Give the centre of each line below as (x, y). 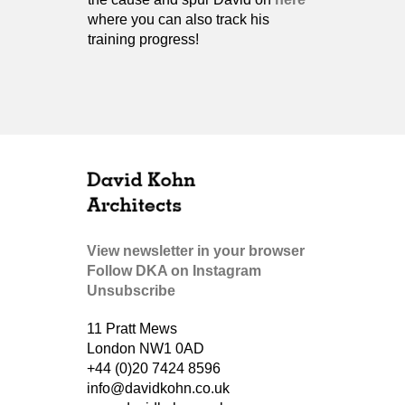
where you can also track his (179, 19)
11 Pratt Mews (132, 329)
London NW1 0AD (146, 348)
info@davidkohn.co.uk (158, 388)
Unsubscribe (131, 291)
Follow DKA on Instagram (174, 271)
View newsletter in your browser (196, 251)
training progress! (143, 39)
